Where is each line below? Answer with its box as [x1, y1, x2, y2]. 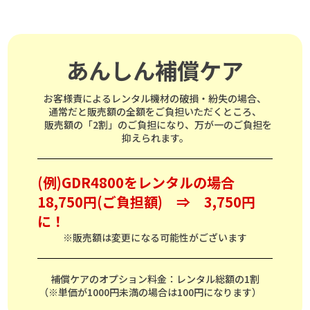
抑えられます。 [121, 130, 189, 145]
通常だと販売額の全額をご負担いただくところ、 [48, 104, 262, 118]
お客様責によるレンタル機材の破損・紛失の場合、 [44, 91, 266, 105]
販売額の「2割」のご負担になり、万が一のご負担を [38, 117, 272, 131]
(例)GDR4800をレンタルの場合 [37, 172, 248, 192]
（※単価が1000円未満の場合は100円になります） [39, 284, 271, 299]
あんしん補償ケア [66, 53, 244, 86]
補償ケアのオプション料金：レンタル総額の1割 [51, 271, 259, 286]
